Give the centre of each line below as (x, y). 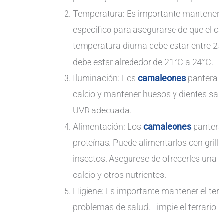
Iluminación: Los (105, 78)
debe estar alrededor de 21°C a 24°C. (143, 62)
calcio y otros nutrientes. (120, 175)
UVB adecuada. (102, 110)
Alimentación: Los (108, 127)
